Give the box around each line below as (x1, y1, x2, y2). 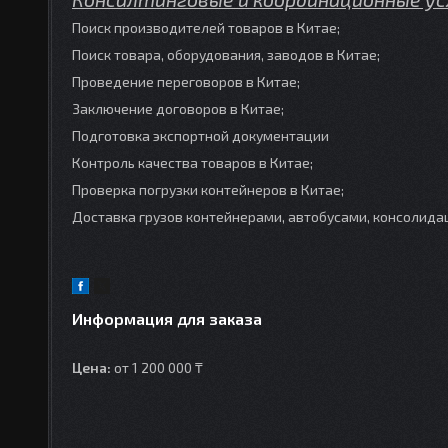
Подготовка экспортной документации (72, 127, 329, 145)
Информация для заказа (72, 308, 262, 328)
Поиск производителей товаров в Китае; (72, 19, 340, 37)
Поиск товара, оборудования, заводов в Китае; (72, 46, 380, 64)
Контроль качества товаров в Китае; (72, 154, 313, 172)
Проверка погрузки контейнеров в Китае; (72, 181, 344, 199)
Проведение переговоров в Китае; (72, 73, 300, 91)
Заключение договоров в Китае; (72, 100, 284, 118)
